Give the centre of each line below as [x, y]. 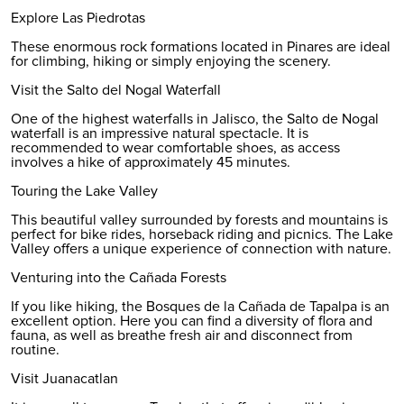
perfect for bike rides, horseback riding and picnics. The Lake [202, 234]
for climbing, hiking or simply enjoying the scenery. [171, 61]
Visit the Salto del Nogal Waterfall [116, 90]
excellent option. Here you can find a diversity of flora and [192, 321]
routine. [35, 349]
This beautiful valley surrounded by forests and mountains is [199, 220]
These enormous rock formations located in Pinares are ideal [201, 46]
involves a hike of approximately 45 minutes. [151, 162]
